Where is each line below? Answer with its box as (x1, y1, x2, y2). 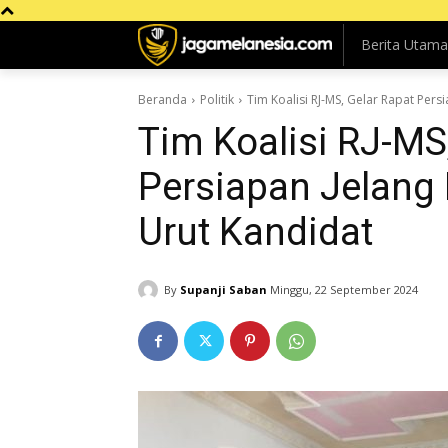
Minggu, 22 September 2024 (270, 282, 418, 298)
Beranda (138, 91, 187, 108)
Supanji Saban (180, 281, 267, 297)
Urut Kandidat (138, 210, 373, 254)
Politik (200, 91, 234, 108)
